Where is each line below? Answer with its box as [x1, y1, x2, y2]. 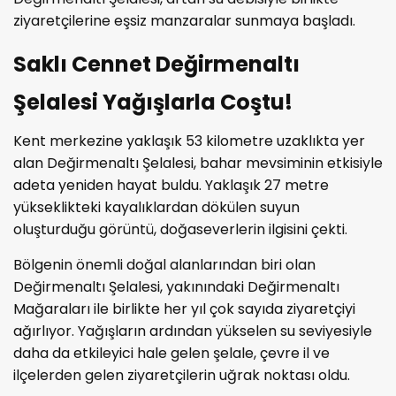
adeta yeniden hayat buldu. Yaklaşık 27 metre [13, 174, 329, 195]
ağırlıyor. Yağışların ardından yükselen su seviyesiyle [13, 320, 372, 341]
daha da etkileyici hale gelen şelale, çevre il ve [13, 342, 330, 363]
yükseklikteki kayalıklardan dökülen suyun [13, 196, 300, 217]
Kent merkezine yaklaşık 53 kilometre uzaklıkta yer [13, 130, 365, 151]
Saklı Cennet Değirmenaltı [13, 49, 300, 79]
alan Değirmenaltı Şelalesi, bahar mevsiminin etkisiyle [13, 152, 383, 173]
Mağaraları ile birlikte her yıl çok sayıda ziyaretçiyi [13, 298, 355, 319]
